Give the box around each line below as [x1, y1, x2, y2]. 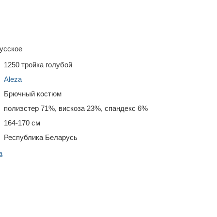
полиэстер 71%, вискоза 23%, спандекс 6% [4, 104, 148, 112]
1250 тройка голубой [4, 60, 72, 69]
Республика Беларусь [4, 133, 77, 141]
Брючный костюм [4, 89, 62, 98]
